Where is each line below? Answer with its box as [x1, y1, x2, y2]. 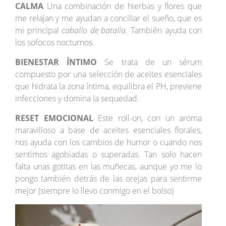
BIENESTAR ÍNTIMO [15, 56, 97, 68]
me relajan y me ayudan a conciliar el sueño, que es [15, 13, 202, 24]
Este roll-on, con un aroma [93, 112, 202, 124]
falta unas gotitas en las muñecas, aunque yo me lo [15, 161, 202, 173]
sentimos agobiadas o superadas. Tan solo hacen [15, 149, 202, 160]
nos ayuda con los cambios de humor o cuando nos [15, 137, 202, 148]
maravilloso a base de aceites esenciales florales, [15, 125, 202, 136]
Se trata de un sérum [97, 56, 202, 68]
